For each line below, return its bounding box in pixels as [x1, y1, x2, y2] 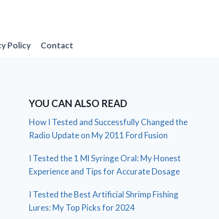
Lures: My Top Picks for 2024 [29, 202, 135, 213]
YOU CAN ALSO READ [29, 97, 128, 109]
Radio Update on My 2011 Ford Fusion [29, 130, 168, 141]
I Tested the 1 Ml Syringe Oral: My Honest [29, 153, 181, 164]
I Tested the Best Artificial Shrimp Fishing [29, 189, 179, 200]
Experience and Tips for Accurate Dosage [29, 166, 180, 177]
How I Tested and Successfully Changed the [29, 117, 188, 128]
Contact [41, 40, 74, 50]
